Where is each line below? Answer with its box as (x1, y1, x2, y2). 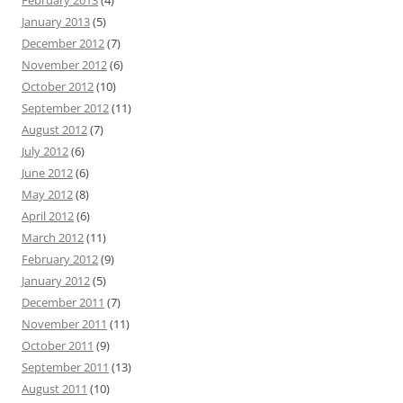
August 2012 (22, 121, 87, 138)
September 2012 (22, 100, 109, 116)
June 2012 (22, 165, 73, 181)
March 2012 (22, 229, 84, 246)
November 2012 (22, 57, 107, 73)
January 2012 (22, 273, 90, 289)
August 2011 (22, 381, 87, 397)
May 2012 (22, 186, 73, 202)
